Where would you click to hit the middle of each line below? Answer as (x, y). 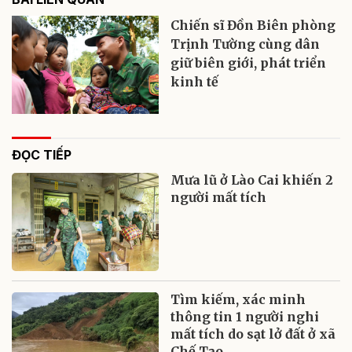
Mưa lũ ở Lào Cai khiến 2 (252, 180)
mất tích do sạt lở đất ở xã (253, 334)
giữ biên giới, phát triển (249, 62)
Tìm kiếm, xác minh (238, 299)
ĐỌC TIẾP (42, 154)
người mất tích (219, 197)
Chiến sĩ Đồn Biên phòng (253, 25)
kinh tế (195, 81)
